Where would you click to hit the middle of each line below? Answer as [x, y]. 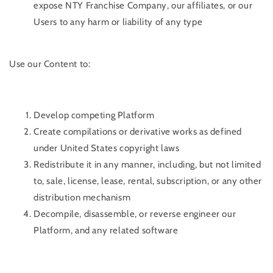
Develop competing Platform [94, 115]
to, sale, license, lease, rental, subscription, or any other [148, 181]
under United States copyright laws [107, 148]
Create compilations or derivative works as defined [138, 132]
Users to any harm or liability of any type [118, 22]
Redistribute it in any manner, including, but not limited [147, 165]
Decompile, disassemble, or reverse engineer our [135, 214]
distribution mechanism [82, 198]
